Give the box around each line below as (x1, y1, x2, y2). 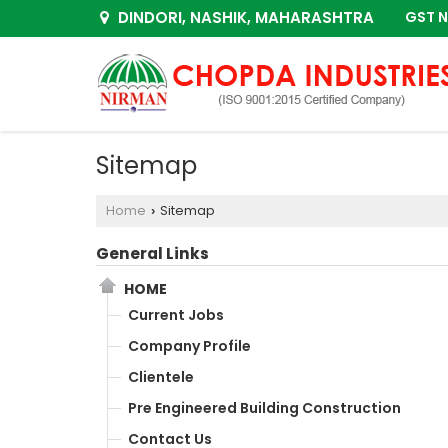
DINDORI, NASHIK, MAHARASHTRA (114, 7, 374, 29)
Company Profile (128, 335, 251, 356)
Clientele (128, 366, 194, 387)
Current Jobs (128, 304, 224, 325)
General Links (96, 242, 209, 264)
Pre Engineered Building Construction (128, 397, 401, 418)
